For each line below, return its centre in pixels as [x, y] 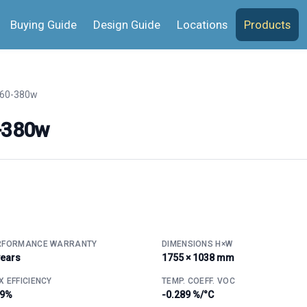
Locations [202, 24]
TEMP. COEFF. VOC [198, 281]
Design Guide [127, 24]
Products [267, 24]
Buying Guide [44, 24]
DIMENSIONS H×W [197, 244]
